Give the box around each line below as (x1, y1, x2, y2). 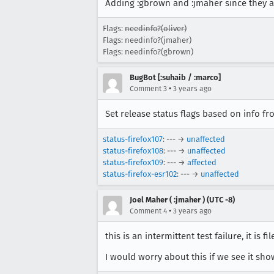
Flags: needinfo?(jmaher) (103, 35, 191, 45)
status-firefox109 (103, 157, 163, 167)
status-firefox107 (103, 134, 163, 144)
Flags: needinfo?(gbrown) (103, 46, 193, 56)
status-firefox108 (103, 146, 163, 155)
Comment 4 (130, 206, 167, 215)
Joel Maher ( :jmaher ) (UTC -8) (130, 194, 235, 204)
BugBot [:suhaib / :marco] (130, 72, 221, 82)
